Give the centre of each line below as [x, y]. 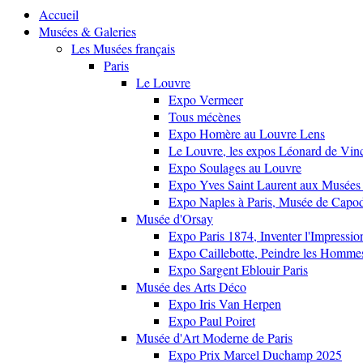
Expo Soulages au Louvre [235, 168]
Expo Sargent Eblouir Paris [238, 270]
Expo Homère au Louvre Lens [247, 134]
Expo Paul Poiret [212, 321]
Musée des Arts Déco [191, 287]
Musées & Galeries [88, 32]
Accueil [59, 15]
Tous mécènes [205, 117]
